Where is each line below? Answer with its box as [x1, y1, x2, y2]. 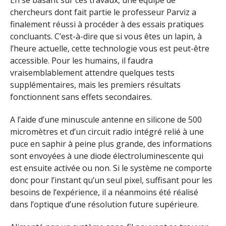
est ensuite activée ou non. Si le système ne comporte [10, 162, 212, 174]
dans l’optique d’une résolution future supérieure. [10, 198, 199, 210]
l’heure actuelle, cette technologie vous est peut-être [10, 42, 209, 54]
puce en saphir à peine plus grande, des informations [10, 138, 212, 149]
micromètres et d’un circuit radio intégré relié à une [10, 126, 204, 137]
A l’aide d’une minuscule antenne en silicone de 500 [10, 114, 202, 125]
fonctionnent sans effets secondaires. [10, 91, 152, 102]
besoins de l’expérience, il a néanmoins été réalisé [10, 186, 198, 198]
